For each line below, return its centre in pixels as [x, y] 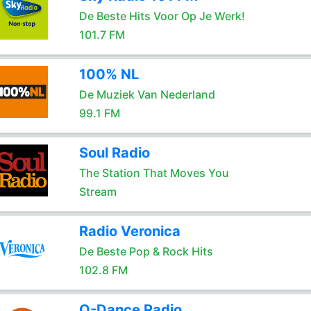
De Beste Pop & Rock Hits [146, 251]
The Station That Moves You [154, 173]
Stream [98, 192]
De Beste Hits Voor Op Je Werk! [162, 16]
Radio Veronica [129, 231]
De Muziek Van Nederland [147, 94]
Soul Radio [114, 153]
